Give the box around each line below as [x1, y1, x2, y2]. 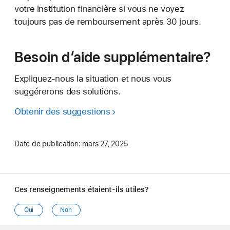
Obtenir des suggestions [14, 106, 110, 117]
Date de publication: [14, 139, 81, 148]
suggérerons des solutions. [14, 86, 121, 97]
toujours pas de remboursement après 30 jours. [14, 16, 201, 27]
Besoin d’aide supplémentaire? [14, 48, 211, 66]
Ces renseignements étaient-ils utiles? [14, 185, 149, 194]
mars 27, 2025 [82, 139, 128, 148]
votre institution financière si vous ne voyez [14, 3, 184, 14]
